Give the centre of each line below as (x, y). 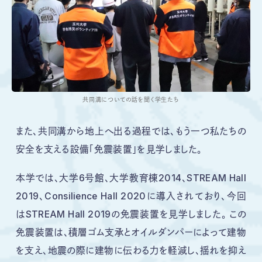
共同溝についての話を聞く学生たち (131, 99)
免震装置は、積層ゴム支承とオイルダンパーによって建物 (131, 232)
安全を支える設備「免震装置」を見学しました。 (109, 149)
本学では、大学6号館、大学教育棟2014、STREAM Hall (131, 178)
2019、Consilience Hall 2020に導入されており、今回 (131, 196)
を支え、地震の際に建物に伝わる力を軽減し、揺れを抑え (131, 250)
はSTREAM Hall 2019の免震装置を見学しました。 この (131, 214)
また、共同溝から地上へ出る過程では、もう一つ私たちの (131, 131)
